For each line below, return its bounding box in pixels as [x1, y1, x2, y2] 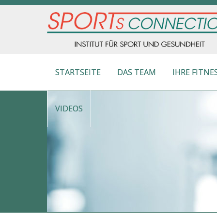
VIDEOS [55, 103, 83, 114]
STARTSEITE [55, 67, 101, 78]
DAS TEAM [117, 67, 156, 78]
